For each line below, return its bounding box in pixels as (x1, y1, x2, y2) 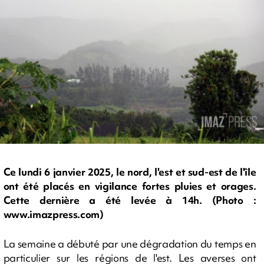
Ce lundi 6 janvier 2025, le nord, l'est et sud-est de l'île (3, 165, 256, 179)
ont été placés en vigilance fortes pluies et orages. (3, 179, 256, 193)
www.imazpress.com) (3, 207, 104, 222)
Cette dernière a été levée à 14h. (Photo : (3, 193, 256, 207)
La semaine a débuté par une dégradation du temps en (3, 236, 256, 250)
